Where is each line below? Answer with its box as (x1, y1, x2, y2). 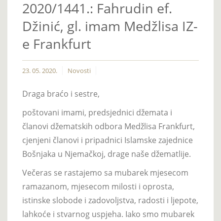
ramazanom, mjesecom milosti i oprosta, (22, 181, 174, 192)
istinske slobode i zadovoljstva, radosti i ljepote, (22, 194, 198, 206)
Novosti (68, 66, 91, 75)
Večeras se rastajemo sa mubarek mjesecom (22, 167, 188, 178)
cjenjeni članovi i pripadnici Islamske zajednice (22, 134, 193, 146)
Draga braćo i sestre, (22, 88, 100, 99)
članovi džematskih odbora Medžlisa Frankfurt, (22, 120, 195, 132)
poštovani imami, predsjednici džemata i (22, 107, 172, 118)
